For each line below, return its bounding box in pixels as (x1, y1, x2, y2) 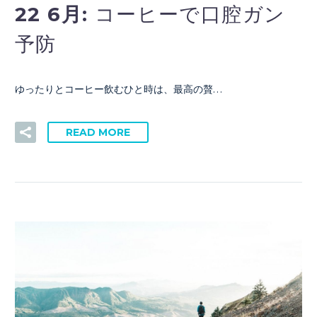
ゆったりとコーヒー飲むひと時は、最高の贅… (15, 83, 222, 96)
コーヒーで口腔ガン (94, 2, 286, 26)
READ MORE (66, 126, 130, 139)
